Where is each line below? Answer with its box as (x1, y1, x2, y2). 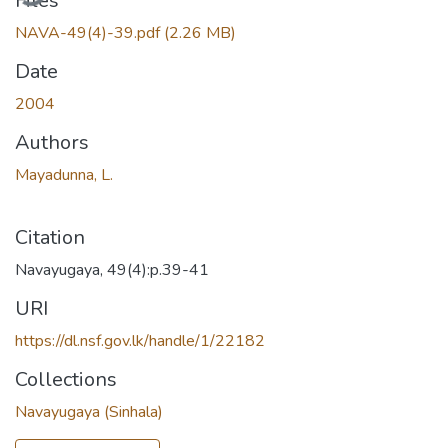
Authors (15, 128, 89, 156)
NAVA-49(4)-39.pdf (15, 21, 164, 44)
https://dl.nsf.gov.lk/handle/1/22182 (15, 329, 265, 352)
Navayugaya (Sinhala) (15, 400, 163, 423)
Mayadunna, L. (15, 163, 113, 186)
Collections (15, 365, 117, 393)
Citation (15, 223, 85, 251)
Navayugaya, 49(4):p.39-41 (15, 258, 209, 281)
